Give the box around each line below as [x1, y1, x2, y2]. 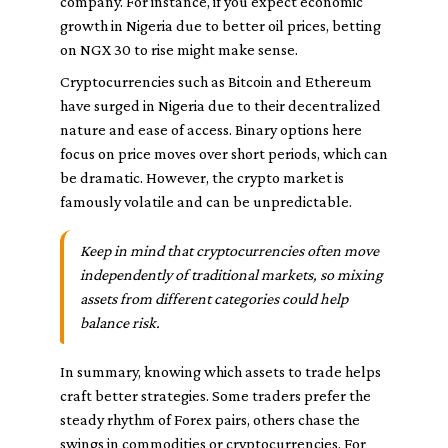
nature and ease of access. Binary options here [60, 121, 362, 138]
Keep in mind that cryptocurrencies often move [80, 242, 379, 259]
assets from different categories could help [80, 290, 348, 307]
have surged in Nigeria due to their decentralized [60, 97, 381, 114]
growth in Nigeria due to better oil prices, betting [60, 17, 381, 34]
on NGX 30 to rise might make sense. [60, 41, 298, 58]
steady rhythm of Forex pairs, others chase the [60, 411, 360, 428]
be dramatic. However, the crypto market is [60, 169, 344, 186]
